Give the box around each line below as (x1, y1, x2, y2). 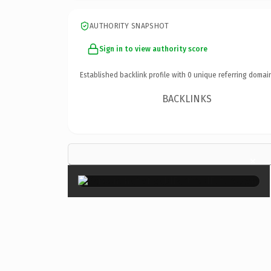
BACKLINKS (162, 93, 212, 105)
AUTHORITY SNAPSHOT (90, 21, 169, 30)
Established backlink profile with (80, 70, 188, 79)
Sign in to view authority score (99, 44, 207, 53)
